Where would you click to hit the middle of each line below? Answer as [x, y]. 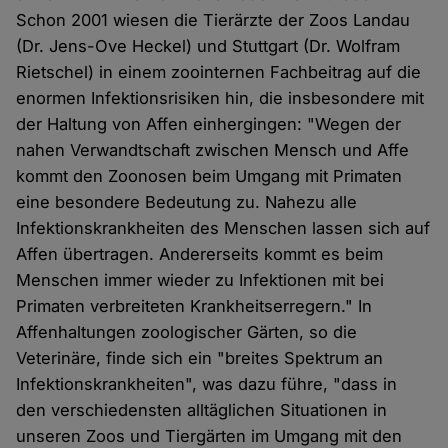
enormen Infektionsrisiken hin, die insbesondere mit [220, 98]
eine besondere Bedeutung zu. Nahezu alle [187, 202]
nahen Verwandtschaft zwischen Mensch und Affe [213, 150]
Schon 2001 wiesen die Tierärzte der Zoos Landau [213, 20]
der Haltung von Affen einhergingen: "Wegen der [209, 124]
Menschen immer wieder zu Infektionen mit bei [200, 280]
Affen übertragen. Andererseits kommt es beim [200, 254]
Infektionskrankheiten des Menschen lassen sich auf [223, 228]
